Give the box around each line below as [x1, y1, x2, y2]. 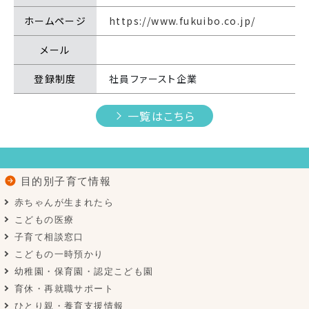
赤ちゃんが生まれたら [14, 197, 114, 208]
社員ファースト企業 [109, 71, 198, 86]
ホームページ [23, 13, 87, 28]
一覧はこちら [127, 107, 196, 124]
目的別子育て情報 [21, 175, 112, 187]
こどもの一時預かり [14, 248, 104, 259]
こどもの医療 [14, 214, 74, 225]
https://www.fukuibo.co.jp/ [109, 13, 256, 28]
